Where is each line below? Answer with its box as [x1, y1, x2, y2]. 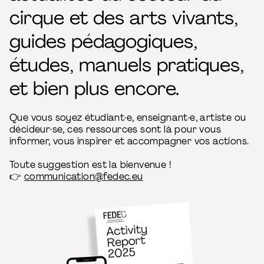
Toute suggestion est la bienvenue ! [9, 159, 171, 171]
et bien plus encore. [9, 76, 179, 101]
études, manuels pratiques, [9, 52, 244, 77]
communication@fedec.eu [24, 170, 143, 183]
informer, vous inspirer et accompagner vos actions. [9, 135, 249, 147]
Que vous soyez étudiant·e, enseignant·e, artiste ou [9, 111, 246, 124]
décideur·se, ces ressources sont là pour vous [9, 123, 221, 136]
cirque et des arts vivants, [9, 5, 238, 30]
